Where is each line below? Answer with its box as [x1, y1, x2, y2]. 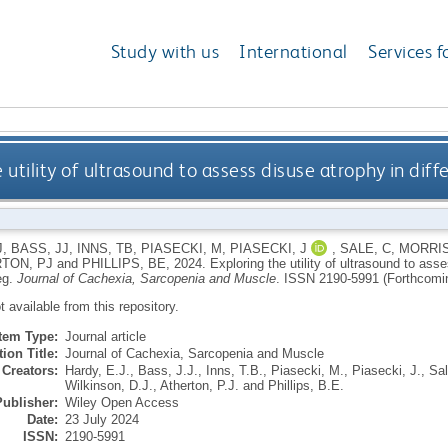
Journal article [64, 328, 146, 344]
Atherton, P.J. [159, 377, 239, 393]
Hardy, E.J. [64, 362, 130, 378]
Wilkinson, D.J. [64, 377, 153, 393]
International [239, 40, 348, 64]
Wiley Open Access [64, 394, 179, 410]
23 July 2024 [64, 411, 139, 427]
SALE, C [339, 240, 391, 256]
